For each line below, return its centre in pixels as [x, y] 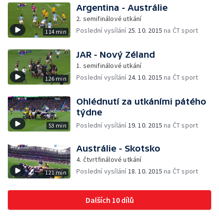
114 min [56, 32]
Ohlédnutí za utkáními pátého [141, 101]
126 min [56, 78]
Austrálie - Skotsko [118, 148]
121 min [56, 172]
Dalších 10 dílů [109, 200]
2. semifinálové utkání [109, 19]
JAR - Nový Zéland [116, 55]
